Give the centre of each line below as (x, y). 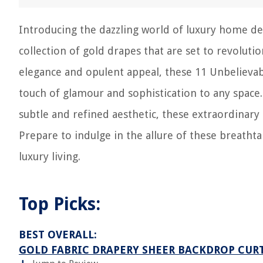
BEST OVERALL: (58, 235)
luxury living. (50, 156)
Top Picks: (60, 204)
